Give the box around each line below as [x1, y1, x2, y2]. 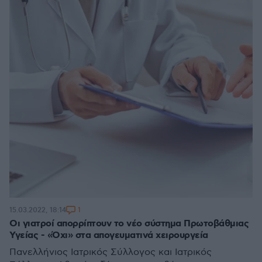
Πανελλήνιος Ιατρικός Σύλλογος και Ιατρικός [9, 246, 212, 258]
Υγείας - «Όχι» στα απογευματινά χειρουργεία [9, 229, 208, 242]
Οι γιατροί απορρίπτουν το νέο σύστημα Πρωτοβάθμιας [9, 217, 249, 230]
